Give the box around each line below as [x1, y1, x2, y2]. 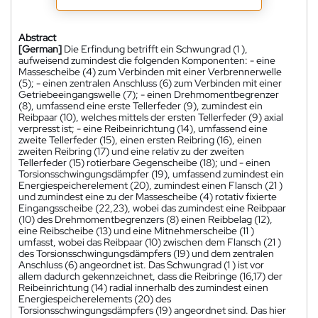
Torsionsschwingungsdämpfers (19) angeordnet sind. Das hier [18, 303, 286, 317]
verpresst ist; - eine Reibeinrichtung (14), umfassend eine [18, 121, 268, 135]
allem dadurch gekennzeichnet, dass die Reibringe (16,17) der [18, 269, 283, 283]
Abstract [18, 31, 56, 44]
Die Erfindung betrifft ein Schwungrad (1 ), [64, 42, 248, 55]
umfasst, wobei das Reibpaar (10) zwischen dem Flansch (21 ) [18, 235, 281, 248]
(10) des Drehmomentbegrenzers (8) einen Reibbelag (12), [18, 212, 273, 226]
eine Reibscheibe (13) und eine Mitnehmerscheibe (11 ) [18, 224, 254, 237]
